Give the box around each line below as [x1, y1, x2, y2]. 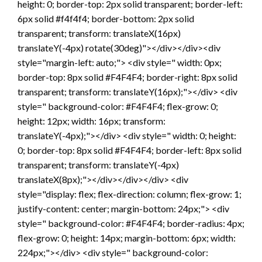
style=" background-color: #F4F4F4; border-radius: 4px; [18, 217, 244, 229]
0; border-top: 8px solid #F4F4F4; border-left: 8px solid [18, 144, 242, 156]
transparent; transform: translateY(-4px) [18, 158, 179, 170]
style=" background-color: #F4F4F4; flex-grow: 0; [18, 100, 218, 112]
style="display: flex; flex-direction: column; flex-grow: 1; [18, 188, 242, 199]
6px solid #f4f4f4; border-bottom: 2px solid [18, 12, 194, 24]
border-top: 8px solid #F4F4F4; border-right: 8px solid [18, 71, 237, 82]
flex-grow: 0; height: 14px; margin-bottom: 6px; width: [18, 232, 236, 243]
